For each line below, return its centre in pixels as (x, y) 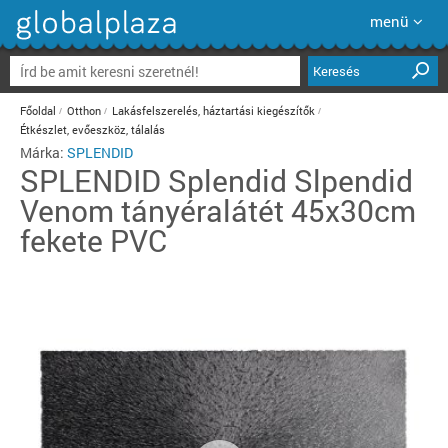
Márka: (43, 152)
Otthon (84, 110)
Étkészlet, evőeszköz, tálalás (92, 129)
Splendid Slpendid (290, 180)
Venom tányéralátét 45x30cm (218, 210)
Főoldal (38, 110)
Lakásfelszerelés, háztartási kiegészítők (213, 110)
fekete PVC (93, 240)
